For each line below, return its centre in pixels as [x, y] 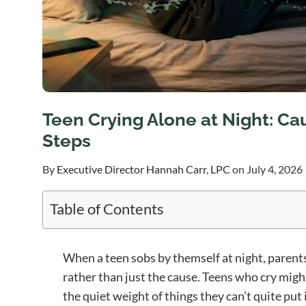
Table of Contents [107, 209]
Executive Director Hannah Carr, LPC [143, 169]
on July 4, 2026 [267, 169]
